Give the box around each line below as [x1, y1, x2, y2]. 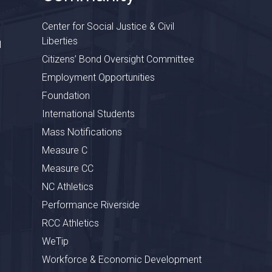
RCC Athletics [41, 217, 99, 229]
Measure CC [41, 162, 93, 174]
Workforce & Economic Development [41, 253, 202, 265]
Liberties [41, 35, 78, 47]
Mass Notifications [41, 126, 122, 138]
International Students [41, 107, 135, 120]
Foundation [41, 89, 90, 101]
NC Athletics [41, 180, 93, 192]
